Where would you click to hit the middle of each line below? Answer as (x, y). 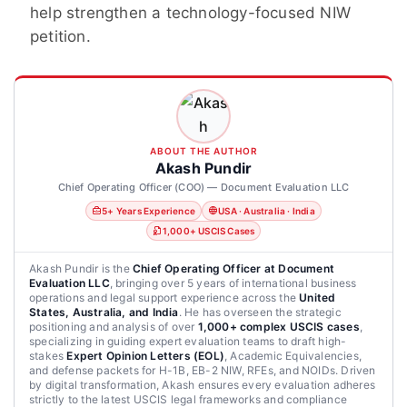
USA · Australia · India (267, 210)
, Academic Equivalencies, (293, 355)
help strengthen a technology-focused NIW (191, 12)
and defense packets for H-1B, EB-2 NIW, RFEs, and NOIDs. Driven (203, 370)
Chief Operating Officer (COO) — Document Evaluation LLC (203, 187)
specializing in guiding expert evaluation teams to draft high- (188, 341)
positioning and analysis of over (114, 326)
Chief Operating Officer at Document (233, 268)
